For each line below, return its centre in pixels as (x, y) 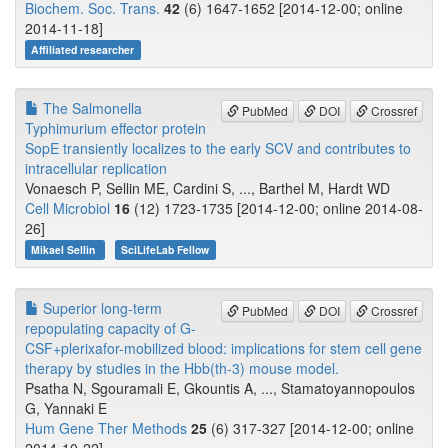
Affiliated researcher (83, 50)
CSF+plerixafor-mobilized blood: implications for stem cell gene (223, 348)
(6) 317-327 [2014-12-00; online (310, 428)
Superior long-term (100, 308)
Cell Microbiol (67, 208)
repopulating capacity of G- (110, 328)
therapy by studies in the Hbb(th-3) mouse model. (182, 368)
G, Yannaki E (66, 408)
